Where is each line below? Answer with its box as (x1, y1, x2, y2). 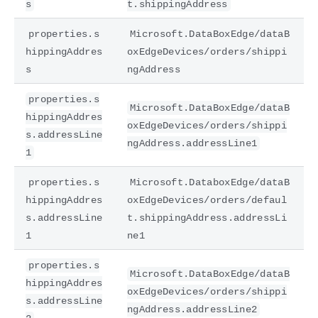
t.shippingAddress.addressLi (127, 212, 287, 224)
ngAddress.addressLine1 (127, 137, 258, 149)
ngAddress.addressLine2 (127, 303, 258, 315)
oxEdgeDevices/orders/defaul (127, 194, 287, 206)
